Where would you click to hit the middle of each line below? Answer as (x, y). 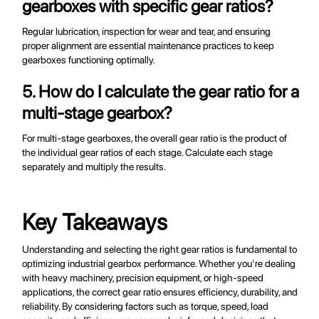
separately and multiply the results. (94, 167)
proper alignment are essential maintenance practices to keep (148, 46)
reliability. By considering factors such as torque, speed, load (146, 307)
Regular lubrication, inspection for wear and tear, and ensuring (147, 32)
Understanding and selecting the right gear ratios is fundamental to (160, 250)
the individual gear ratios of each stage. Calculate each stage (148, 153)
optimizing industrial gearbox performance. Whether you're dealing (159, 264)
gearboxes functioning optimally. (89, 60)
